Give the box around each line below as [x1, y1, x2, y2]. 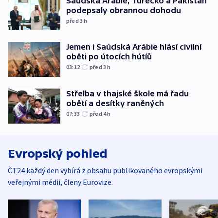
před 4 [90, 110, 108, 118]
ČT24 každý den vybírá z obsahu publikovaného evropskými [8, 165, 202, 175]
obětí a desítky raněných [66, 99, 164, 108]
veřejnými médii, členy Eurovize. [8, 177, 113, 187]
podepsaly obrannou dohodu [66, 5, 181, 15]
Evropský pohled [8, 146, 108, 160]
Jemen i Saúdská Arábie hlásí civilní [66, 42, 201, 52]
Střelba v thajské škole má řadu [66, 89, 189, 98]
